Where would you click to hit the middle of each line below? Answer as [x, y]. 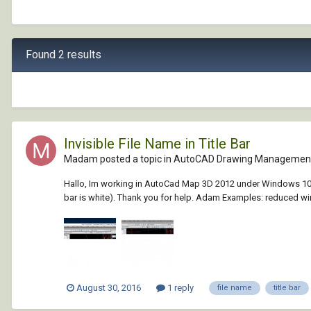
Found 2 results [64, 54]
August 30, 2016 [109, 288]
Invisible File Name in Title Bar [157, 143]
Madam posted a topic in [119, 159]
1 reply [179, 288]
